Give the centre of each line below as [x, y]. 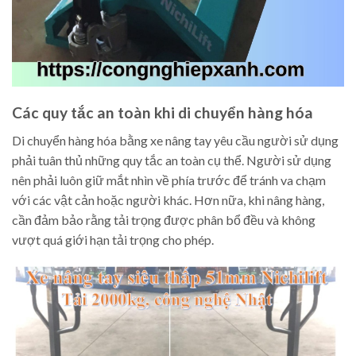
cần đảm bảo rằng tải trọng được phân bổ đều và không [164, 219]
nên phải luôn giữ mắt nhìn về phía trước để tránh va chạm [169, 180]
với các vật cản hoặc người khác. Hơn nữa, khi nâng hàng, [168, 199]
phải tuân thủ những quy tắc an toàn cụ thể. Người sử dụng [172, 160]
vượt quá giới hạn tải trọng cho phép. [113, 239]
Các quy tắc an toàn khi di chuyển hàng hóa [163, 113]
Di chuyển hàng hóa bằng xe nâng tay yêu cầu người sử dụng [175, 140]
